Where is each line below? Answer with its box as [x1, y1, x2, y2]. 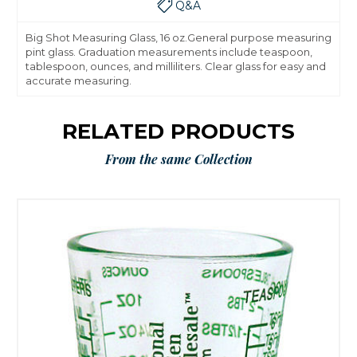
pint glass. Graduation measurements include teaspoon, [25, 45, 312, 58]
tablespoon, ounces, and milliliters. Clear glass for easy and [25, 59, 326, 73]
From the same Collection [104, 150, 253, 167]
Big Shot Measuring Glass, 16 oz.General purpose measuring [25, 30, 331, 44]
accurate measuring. [25, 73, 131, 87]
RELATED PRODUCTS [61, 118, 296, 144]
